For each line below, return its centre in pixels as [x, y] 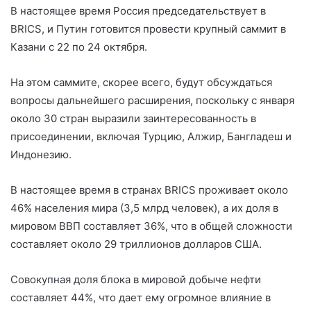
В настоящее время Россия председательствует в [138, 11]
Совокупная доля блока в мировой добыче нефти [136, 279]
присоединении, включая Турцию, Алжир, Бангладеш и [151, 136]
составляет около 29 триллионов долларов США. [136, 244]
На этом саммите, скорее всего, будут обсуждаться [141, 82]
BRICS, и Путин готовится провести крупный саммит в [148, 29]
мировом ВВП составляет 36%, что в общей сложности [151, 226]
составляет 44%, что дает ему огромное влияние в [141, 297]
